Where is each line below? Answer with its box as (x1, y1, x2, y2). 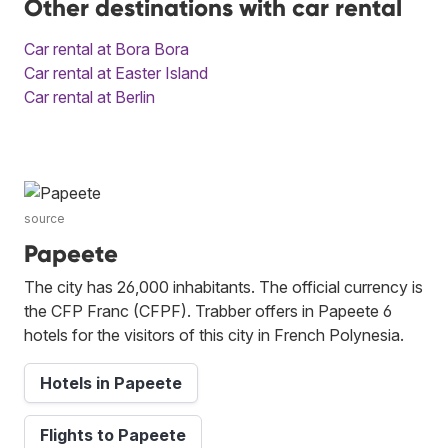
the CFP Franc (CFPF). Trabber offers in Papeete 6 (24, 300, 392, 321)
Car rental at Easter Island (24, 62, 208, 83)
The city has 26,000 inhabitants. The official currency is (24, 276, 423, 297)
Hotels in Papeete (40, 372, 182, 393)
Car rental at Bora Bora (24, 38, 189, 59)
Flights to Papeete (40, 424, 186, 445)
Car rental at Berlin (24, 86, 155, 107)
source (24, 210, 65, 226)
